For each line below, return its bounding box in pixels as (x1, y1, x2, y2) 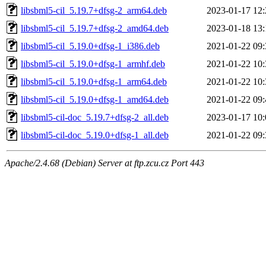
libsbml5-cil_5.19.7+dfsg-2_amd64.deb (21, 23, 169, 33)
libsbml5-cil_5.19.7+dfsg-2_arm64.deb (21, 5, 167, 15)
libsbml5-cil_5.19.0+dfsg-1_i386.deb (21, 40, 160, 51)
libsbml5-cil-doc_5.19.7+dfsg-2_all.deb (21, 112, 169, 122)
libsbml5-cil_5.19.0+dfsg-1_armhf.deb (21, 58, 165, 69)
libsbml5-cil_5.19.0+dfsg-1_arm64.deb (21, 76, 167, 87)
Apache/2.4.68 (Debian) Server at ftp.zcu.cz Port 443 (5, 157, 204, 168)
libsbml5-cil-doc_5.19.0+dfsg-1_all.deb (21, 129, 169, 140)
